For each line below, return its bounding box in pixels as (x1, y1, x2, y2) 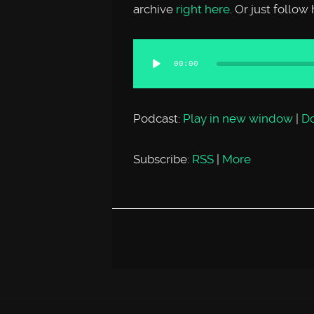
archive (132, 1, 173, 16)
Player (132, 60, 168, 75)
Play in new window (182, 111, 293, 126)
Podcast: (132, 111, 183, 126)
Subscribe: (132, 151, 192, 166)
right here (172, 1, 230, 16)
